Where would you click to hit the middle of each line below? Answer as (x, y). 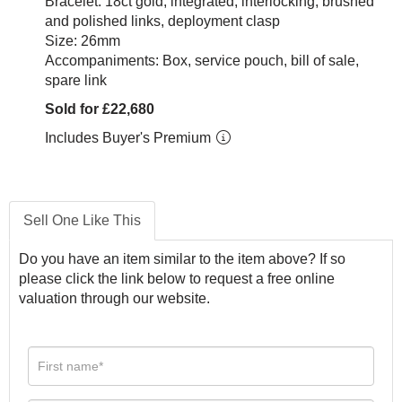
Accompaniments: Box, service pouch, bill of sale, (202, 61)
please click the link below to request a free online (177, 279)
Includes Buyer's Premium (130, 138)
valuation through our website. (114, 298)
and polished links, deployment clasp (162, 21)
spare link (76, 80)
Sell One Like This (82, 220)
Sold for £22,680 (100, 109)
